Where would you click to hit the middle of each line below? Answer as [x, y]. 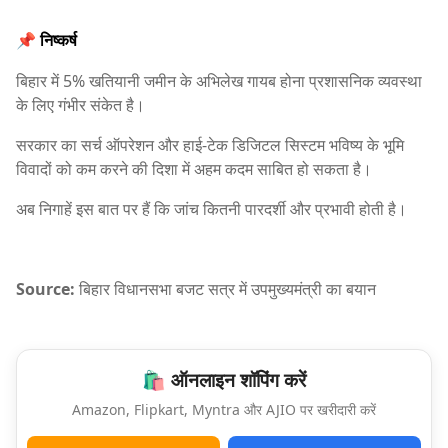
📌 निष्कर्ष [46, 39]
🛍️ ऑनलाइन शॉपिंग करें [224, 379]
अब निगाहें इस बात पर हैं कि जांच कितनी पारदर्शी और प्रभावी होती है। [211, 208]
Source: [45, 288]
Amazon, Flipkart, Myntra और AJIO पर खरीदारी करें [224, 409]
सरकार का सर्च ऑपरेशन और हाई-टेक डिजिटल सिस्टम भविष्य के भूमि [210, 144]
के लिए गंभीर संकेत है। [80, 104]
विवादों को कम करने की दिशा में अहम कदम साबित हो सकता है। [194, 168]
